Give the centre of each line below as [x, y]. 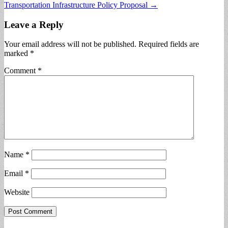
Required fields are [169, 44]
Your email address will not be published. [70, 44]
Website [17, 192]
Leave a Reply [34, 24]
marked [17, 53]
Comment [21, 71]
